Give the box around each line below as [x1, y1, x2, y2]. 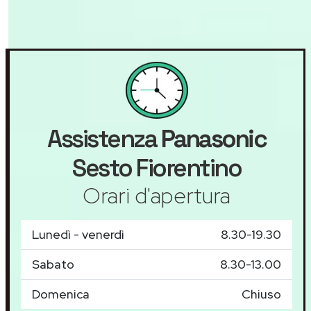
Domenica [32, 286, 90, 303]
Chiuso [242, 286, 281, 303]
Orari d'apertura [83, 180, 230, 211]
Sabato [32, 256, 74, 273]
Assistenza [47, 124, 161, 155]
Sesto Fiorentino [72, 153, 241, 184]
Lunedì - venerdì [32, 226, 124, 243]
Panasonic [160, 124, 266, 155]
